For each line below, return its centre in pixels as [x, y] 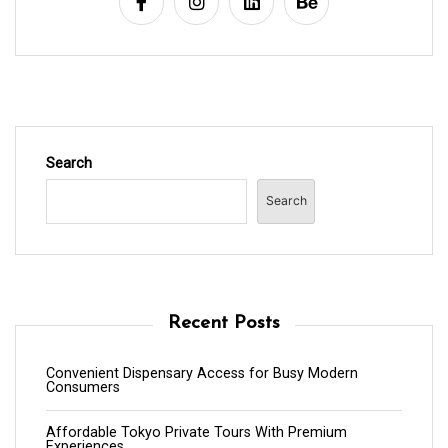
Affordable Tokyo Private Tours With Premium [196, 432]
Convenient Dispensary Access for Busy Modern [202, 373]
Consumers [83, 387]
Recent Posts [224, 323]
